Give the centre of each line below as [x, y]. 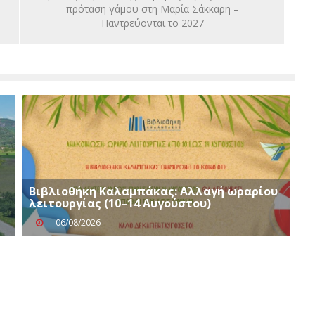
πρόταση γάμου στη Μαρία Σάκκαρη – [152, 8]
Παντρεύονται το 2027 [152, 22]
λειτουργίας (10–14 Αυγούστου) [120, 203]
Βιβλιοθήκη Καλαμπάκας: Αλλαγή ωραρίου [154, 191]
